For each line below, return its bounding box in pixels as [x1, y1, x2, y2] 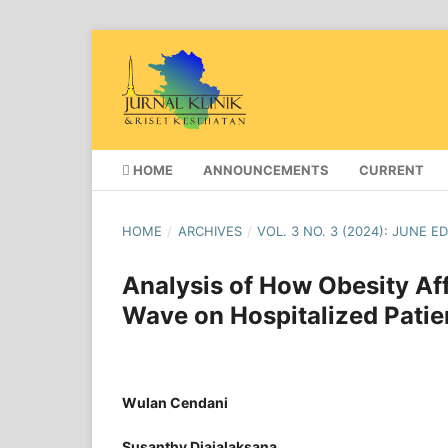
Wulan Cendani [122, 393, 228, 411]
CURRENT [359, 161, 424, 178]
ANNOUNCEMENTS [203, 161, 329, 178]
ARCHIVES [177, 222, 242, 239]
